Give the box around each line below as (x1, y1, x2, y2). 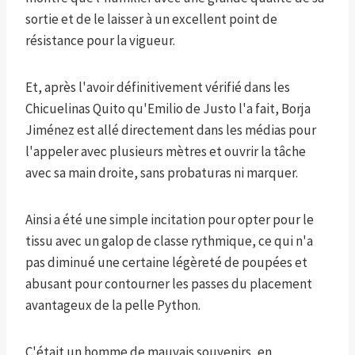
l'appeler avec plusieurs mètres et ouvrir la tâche (25, 142, 306, 160)
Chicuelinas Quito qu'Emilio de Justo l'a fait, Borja (25, 99, 311, 117)
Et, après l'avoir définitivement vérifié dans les (25, 78, 290, 96)
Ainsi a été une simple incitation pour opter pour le (25, 210, 314, 228)
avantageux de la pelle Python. (25, 296, 200, 314)
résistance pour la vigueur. (25, 31, 175, 49)
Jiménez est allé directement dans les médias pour (25, 120, 316, 139)
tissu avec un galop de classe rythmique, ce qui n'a (25, 231, 313, 250)
